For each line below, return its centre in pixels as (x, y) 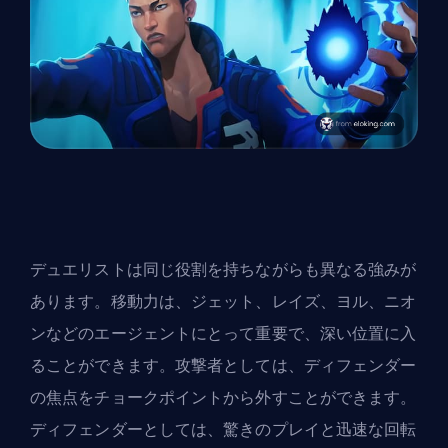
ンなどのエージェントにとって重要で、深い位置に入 (223, 334)
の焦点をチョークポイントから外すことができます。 (223, 398)
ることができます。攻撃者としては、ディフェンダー (223, 366)
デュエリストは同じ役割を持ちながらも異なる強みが (223, 270)
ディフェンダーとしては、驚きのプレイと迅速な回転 (223, 430)
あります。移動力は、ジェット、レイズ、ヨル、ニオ (223, 302)
